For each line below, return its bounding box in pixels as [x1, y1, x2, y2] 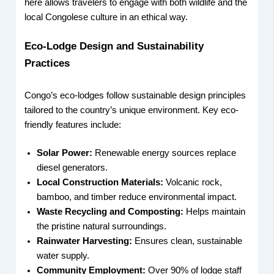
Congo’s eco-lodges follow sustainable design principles [24, 90, 246, 100]
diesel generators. [37, 162, 108, 172]
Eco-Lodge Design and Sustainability [24, 40, 204, 53]
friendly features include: [24, 119, 122, 130]
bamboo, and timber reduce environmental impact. [37, 191, 237, 202]
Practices [24, 57, 70, 70]
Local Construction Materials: [37, 177, 164, 187]
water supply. [37, 250, 90, 261]
